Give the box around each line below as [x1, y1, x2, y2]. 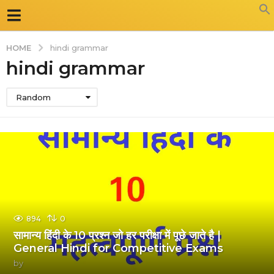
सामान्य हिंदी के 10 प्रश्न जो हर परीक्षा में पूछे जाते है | [13, 228, 221, 242]
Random [16, 92, 51, 102]
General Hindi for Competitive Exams [13, 241, 224, 255]
